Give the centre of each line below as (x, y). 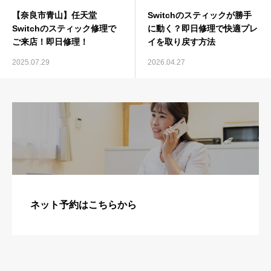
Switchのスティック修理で (64, 28)
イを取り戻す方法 (181, 41)
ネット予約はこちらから (83, 204)
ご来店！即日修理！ (50, 41)
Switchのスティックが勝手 (200, 15)
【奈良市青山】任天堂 (54, 15)
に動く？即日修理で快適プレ (203, 28)
